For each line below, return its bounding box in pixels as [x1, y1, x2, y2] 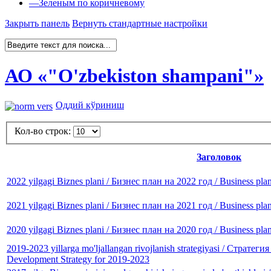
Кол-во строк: [15, 126, 73, 137]
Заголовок [197, 152, 241, 163]
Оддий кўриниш [56, 100, 124, 111]
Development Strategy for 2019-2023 [7, 254, 149, 265]
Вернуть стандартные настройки [72, 18, 207, 29]
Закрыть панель [5, 18, 70, 29]
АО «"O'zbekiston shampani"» [5, 64, 264, 87]
